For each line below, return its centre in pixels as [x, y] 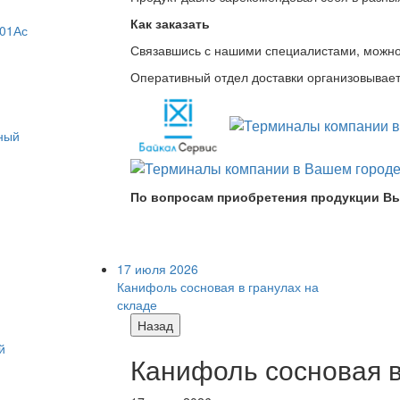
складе [137, 304]
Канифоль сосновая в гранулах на [218, 286]
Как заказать [170, 23]
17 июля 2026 [158, 268]
